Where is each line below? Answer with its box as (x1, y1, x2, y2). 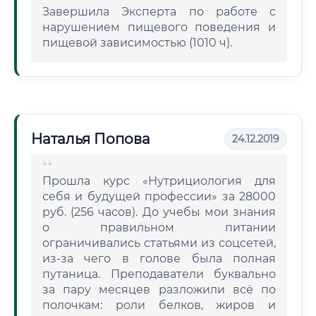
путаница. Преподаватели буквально (42, 267, 276, 281)
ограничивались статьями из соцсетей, (42, 236, 276, 250)
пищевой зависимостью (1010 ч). (42, 36, 232, 49)
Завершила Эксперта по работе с (42, 5, 276, 18)
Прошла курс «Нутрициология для (42, 174, 276, 188)
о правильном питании (42, 221, 276, 234)
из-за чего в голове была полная (42, 252, 276, 265)
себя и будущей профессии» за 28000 (42, 190, 276, 203)
